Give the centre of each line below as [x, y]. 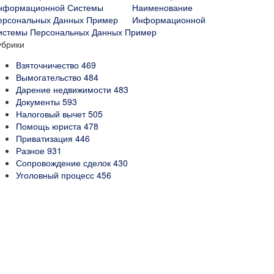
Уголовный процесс [56, 175]
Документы [39, 102]
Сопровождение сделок [65, 163]
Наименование [162, 7]
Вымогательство [50, 77]
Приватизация [46, 138]
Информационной [169, 20]
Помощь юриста [50, 126]
